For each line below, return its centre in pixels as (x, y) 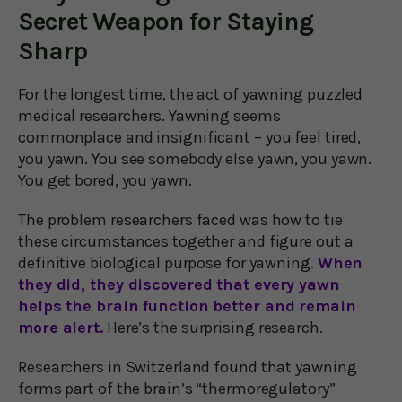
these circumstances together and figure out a (186, 241)
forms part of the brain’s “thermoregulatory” (177, 388)
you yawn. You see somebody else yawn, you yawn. (195, 158)
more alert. (61, 327)
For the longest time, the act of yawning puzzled (191, 94)
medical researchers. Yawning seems (149, 115)
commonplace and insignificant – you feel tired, (190, 137)
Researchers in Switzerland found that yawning (188, 367)
